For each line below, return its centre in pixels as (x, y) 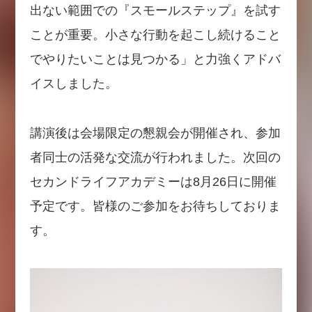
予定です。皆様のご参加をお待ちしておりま (155, 206)
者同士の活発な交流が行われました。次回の (155, 158)
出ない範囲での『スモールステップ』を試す (155, 11)
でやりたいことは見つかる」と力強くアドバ (155, 60)
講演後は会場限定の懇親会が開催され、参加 (155, 133)
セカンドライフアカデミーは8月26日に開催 (153, 182)
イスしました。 (73, 84)
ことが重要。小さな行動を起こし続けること (155, 35)
